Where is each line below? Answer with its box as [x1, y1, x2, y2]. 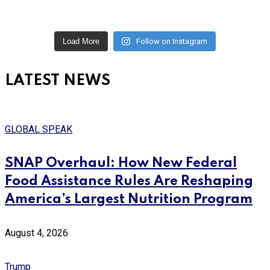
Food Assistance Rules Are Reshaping [5, 175, 253, 189]
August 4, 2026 [5, 227, 68, 239]
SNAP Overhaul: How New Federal [5, 157, 237, 171]
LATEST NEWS [5, 73, 110, 89]
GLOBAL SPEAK [5, 124, 72, 136]
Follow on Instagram [136, 37, 207, 46]
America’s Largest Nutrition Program [5, 193, 253, 207]
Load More [63, 37, 100, 46]
